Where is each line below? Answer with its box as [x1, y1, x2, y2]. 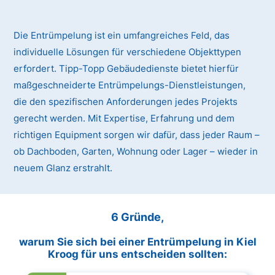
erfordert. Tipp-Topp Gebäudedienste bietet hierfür [14, 63, 239, 75]
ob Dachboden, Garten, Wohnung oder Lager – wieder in [14, 145, 258, 158]
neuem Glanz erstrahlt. [14, 162, 113, 174]
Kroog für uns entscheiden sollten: [48, 247, 227, 260]
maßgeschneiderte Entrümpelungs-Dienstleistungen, [14, 79, 246, 91]
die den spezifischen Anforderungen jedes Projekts [14, 96, 238, 108]
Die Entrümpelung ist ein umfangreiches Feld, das [14, 29, 230, 42]
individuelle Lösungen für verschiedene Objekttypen [14, 46, 242, 58]
